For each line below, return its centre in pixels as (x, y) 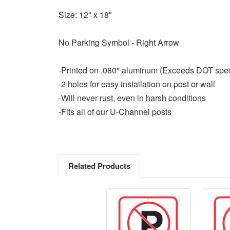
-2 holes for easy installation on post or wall (137, 84)
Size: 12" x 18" (85, 14)
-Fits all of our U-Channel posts (115, 111)
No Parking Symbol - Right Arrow (119, 42)
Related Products (99, 166)
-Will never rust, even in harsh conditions (132, 98)
